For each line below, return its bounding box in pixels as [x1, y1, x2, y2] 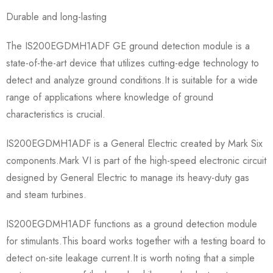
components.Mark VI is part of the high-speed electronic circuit [6, 153, 266, 168]
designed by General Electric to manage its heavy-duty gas [6, 170, 249, 185]
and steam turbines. [6, 187, 87, 202]
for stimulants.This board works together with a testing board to [6, 233, 266, 248]
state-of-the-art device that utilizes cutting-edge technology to [6, 55, 259, 70]
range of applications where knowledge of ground [6, 90, 213, 104]
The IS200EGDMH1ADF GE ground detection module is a [6, 38, 250, 53]
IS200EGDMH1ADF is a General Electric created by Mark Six [6, 136, 263, 151]
